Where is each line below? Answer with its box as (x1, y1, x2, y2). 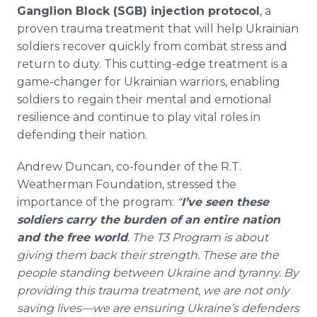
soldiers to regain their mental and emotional (17, 93, 272, 106)
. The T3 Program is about (127, 231, 268, 244)
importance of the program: (17, 195, 177, 209)
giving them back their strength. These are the (17, 248, 279, 262)
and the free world (17, 231, 127, 244)
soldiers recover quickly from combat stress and (17, 40, 287, 53)
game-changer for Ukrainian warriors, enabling (17, 75, 280, 88)
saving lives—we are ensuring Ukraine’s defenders (17, 301, 299, 315)
